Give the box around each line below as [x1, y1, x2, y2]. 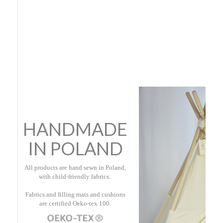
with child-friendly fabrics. [38, 173, 112, 180]
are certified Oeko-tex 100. [39, 200, 111, 207]
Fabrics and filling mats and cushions [25, 191, 125, 198]
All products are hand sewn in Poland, [24, 164, 126, 171]
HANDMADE [23, 118, 127, 140]
